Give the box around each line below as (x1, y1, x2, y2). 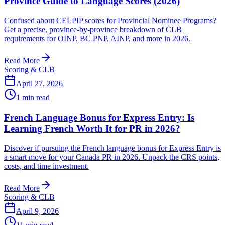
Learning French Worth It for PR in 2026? (4, 123, 180, 134)
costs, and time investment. (4, 161, 89, 170)
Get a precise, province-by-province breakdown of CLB (4, 25, 182, 34)
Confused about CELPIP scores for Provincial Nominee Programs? (4, 16, 216, 25)
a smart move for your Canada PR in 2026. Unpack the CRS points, (4, 152, 219, 161)
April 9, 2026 (16, 206, 59, 215)
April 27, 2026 (16, 79, 63, 88)
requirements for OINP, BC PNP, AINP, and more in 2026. (4, 34, 190, 43)
